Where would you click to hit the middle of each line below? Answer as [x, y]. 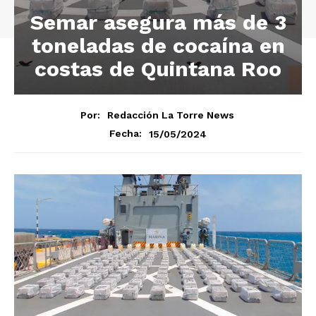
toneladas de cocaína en [158, 45]
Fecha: [126, 134]
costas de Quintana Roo [158, 68]
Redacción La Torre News [170, 115]
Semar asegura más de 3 [158, 22]
